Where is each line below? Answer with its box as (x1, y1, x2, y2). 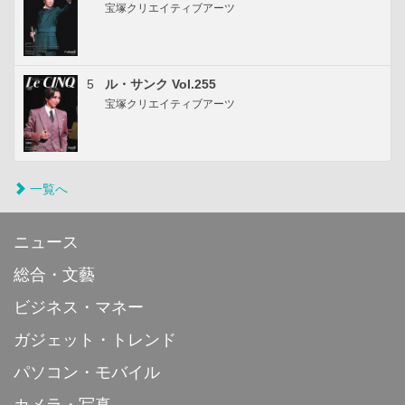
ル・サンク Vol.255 (105, 77, 216, 92)
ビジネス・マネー (14, 298, 144, 317)
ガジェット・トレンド (14, 331, 176, 350)
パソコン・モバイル (14, 363, 160, 382)
